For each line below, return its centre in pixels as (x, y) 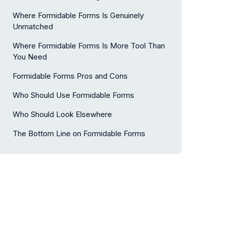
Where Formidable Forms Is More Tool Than (89, 46)
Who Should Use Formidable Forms (73, 95)
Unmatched (33, 26)
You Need (30, 57)
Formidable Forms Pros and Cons (70, 76)
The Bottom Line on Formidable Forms (79, 133)
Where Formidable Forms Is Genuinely (78, 15)
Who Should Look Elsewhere (62, 114)
